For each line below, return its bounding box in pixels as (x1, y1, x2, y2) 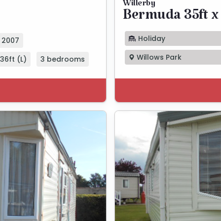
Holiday (136, 33, 165, 43)
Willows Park (135, 52, 182, 63)
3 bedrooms (40, 54, 85, 65)
